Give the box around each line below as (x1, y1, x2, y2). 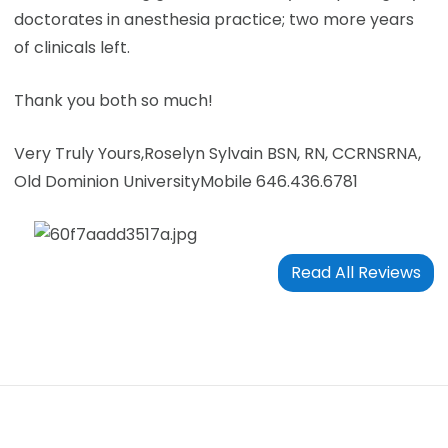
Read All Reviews (290, 261, 421, 285)
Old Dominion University (13, 169, 200, 193)
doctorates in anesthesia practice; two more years (13, 7, 414, 31)
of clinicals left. (13, 35, 130, 59)
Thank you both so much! (13, 88, 213, 112)
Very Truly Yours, (13, 141, 144, 165)
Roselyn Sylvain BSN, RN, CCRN (143, 141, 377, 165)
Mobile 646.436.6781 (199, 169, 358, 193)
